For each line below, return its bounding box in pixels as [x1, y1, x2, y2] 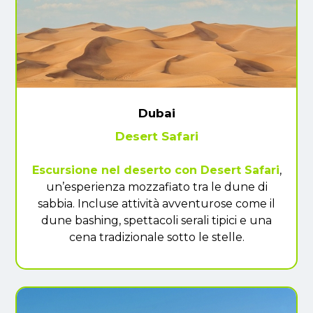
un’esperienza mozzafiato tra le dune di [45, 180, 268, 194]
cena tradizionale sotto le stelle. [68, 230, 245, 244]
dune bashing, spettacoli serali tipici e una [41, 213, 272, 227]
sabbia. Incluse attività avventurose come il [38, 196, 275, 210]
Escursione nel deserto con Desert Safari [31, 163, 279, 177]
